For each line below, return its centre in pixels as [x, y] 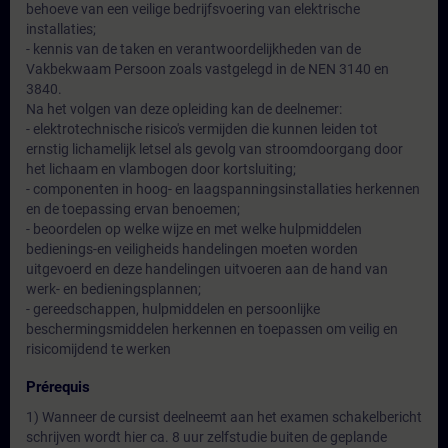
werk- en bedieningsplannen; [113, 289]
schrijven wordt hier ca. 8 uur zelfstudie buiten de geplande [206, 437]
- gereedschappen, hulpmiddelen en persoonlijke [173, 309]
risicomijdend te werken [98, 349]
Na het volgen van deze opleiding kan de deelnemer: [184, 109]
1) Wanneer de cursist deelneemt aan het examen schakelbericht [224, 417]
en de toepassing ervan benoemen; [133, 209]
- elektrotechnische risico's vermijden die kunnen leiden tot [202, 129]
